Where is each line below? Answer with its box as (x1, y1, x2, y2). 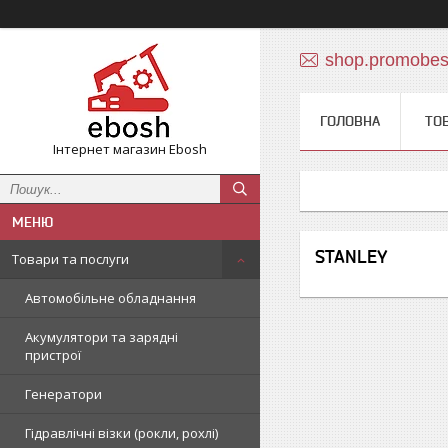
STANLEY (315, 246, 388, 267)
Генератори (25, 385, 102, 403)
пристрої (25, 346, 81, 364)
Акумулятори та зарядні (25, 328, 178, 346)
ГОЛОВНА (320, 113, 380, 129)
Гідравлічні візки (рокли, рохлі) (25, 424, 218, 442)
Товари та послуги (12, 250, 129, 268)
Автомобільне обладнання (25, 289, 196, 307)
